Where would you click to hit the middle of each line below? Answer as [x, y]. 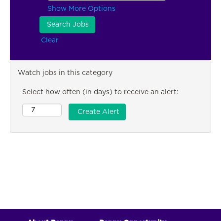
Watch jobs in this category [65, 73]
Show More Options [81, 9]
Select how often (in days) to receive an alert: [100, 92]
